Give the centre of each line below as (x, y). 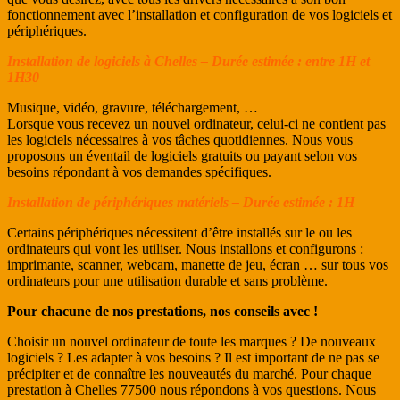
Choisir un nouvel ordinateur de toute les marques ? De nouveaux (192, 341)
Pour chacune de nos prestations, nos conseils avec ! (162, 311)
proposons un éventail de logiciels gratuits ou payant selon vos (182, 155)
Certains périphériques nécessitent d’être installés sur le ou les (179, 232)
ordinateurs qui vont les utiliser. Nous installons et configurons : (185, 248)
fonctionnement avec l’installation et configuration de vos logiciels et (200, 14)
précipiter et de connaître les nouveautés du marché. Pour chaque (189, 373)
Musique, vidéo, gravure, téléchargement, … (133, 107)
